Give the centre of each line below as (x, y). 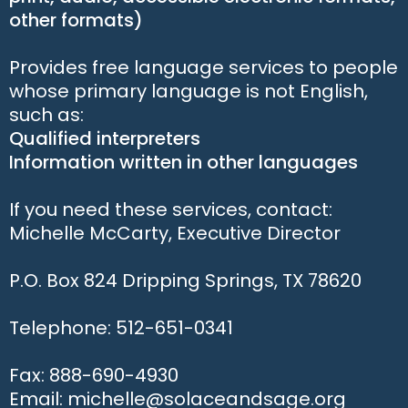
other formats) (76, 20)
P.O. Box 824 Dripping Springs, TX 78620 (185, 280)
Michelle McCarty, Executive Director (175, 233)
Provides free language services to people (204, 67)
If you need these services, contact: (171, 209)
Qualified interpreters (105, 138)
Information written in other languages (184, 162)
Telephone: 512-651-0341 (121, 328)
